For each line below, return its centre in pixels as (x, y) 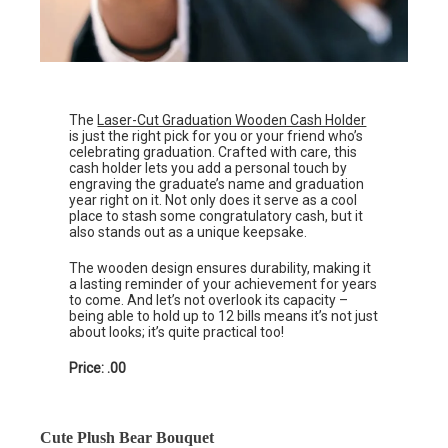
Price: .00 (98, 368)
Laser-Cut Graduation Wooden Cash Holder (232, 120)
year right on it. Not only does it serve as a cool (213, 200)
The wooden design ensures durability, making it (220, 268)
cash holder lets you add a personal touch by (208, 168)
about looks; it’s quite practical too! (178, 332)
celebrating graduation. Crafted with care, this (213, 152)
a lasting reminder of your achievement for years (223, 284)
